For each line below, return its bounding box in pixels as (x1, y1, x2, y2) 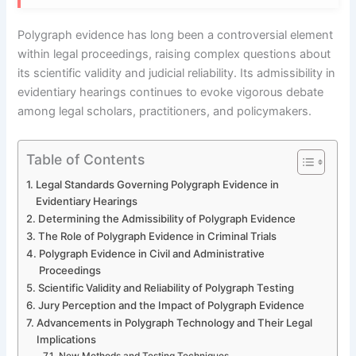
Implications (37, 332, 97, 346)
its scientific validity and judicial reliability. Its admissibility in (17, 66, 336, 81)
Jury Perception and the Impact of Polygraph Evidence (38, 298, 305, 311)
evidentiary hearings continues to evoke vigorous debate (17, 85, 324, 100)
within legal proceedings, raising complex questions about (17, 47, 331, 62)
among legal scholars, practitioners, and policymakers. (17, 104, 312, 119)
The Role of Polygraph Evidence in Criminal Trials (38, 229, 277, 242)
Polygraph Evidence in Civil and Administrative (39, 246, 265, 260)
